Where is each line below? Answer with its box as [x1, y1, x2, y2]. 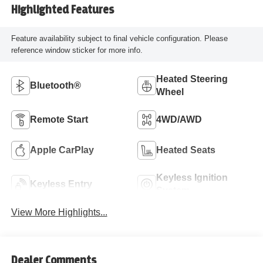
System [156, 185, 190, 195]
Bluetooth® [29, 80, 81, 90]
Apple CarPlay [29, 144, 94, 155]
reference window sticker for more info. [11, 45, 143, 55]
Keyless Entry [29, 178, 92, 189]
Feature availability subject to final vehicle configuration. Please [11, 33, 228, 43]
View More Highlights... [11, 207, 107, 218]
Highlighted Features [11, 3, 114, 16]
